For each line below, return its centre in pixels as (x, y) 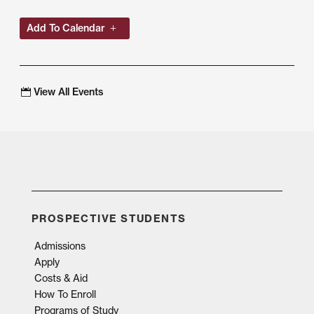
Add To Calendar (66, 28)
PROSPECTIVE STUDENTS (109, 219)
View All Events (68, 92)
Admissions (60, 246)
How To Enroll (65, 295)
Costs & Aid (61, 279)
